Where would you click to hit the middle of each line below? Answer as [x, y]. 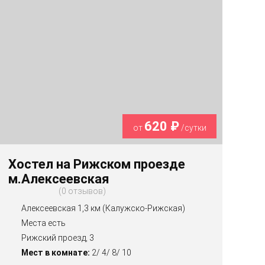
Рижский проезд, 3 [58, 238]
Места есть [44, 223]
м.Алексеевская [59, 179]
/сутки [193, 128]
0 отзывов [83, 191]
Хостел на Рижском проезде [97, 164]
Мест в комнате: [56, 253]
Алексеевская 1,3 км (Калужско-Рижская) [104, 209]
